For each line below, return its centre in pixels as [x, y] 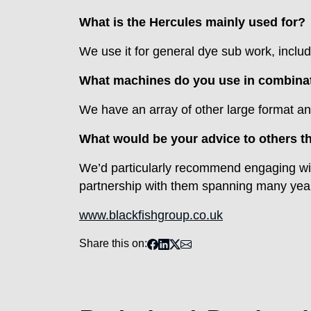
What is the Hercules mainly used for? [192, 22]
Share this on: [113, 243]
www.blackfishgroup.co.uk [151, 215]
